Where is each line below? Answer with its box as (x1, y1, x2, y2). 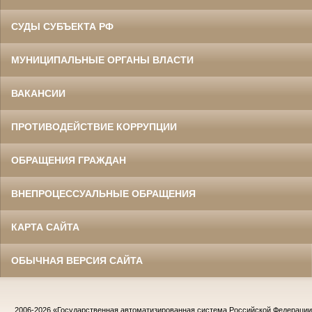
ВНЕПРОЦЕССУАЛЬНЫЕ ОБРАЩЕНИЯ (11, 188, 196, 200)
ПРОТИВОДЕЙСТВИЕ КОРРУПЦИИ (11, 121, 177, 133)
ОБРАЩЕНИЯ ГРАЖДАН (11, 155, 126, 166)
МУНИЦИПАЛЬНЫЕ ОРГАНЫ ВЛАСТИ (11, 54, 194, 66)
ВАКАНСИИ (11, 88, 65, 100)
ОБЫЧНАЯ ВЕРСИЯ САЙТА (11, 255, 143, 267)
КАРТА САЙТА (11, 221, 79, 233)
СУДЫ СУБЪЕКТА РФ (11, 21, 114, 33)
